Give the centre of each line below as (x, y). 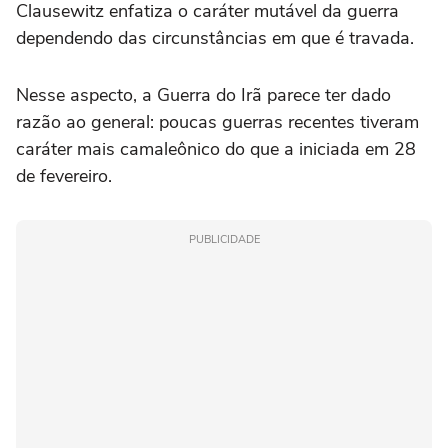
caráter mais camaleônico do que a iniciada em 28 (216, 148)
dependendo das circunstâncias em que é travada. (215, 37)
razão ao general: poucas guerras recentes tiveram (217, 121)
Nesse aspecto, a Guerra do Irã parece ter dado (203, 94)
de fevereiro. (64, 175)
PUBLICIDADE (224, 239)
